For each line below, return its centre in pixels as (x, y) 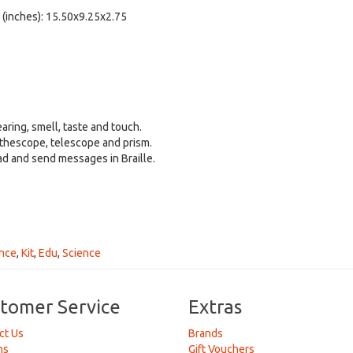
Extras (215, 307)
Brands (206, 333)
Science (82, 253)
